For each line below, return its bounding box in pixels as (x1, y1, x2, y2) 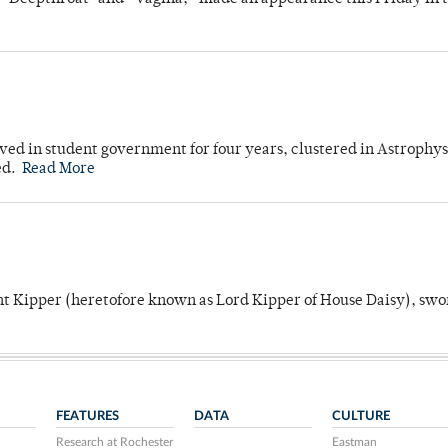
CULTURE (331, 409, 390, 424)
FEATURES (56, 409, 120, 424)
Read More (22, 162, 95, 178)
